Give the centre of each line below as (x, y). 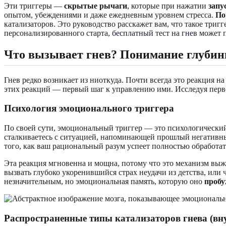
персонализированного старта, (58, 33)
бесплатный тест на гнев (155, 33)
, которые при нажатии (168, 6)
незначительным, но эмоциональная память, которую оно (104, 182)
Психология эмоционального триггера (89, 108)
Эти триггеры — (34, 6)
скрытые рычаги (96, 6)
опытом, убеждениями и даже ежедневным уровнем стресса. (110, 15)
